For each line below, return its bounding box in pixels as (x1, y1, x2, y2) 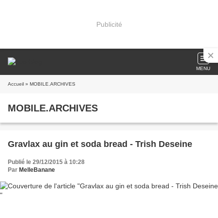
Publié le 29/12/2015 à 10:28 (8, 159, 85, 165)
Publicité (96, 20, 122, 28)
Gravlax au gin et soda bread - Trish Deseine (8, 139, 192, 149)
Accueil (8, 81, 24, 87)
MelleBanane (19, 166, 55, 173)
